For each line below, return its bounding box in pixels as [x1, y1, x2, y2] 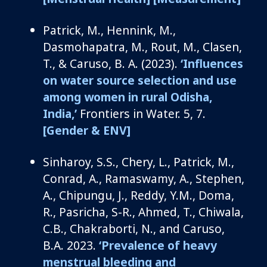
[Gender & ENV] [43, 122, 131, 138]
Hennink [107, 21, 153, 38]
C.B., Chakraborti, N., [43, 220, 159, 237]
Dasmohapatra [43, 38, 125, 55]
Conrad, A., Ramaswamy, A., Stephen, [43, 170, 244, 187]
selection [138, 72, 190, 88]
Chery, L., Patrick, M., [122, 153, 234, 170]
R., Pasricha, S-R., [43, 203, 138, 220]
